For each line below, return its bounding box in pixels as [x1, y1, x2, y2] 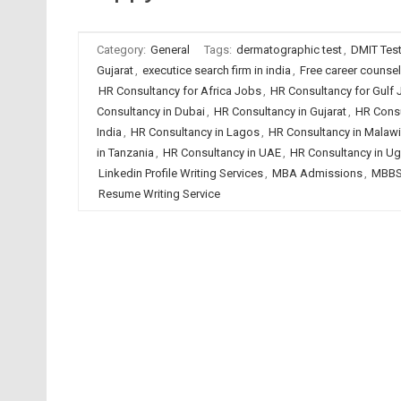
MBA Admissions [271, 166, 363, 180]
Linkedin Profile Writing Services [98, 166, 263, 180]
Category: [96, 43, 149, 56]
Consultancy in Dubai [96, 105, 205, 118]
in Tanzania [96, 146, 154, 159]
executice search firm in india [141, 64, 291, 77]
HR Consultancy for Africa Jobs [98, 84, 261, 98]
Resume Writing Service [98, 187, 220, 200]
